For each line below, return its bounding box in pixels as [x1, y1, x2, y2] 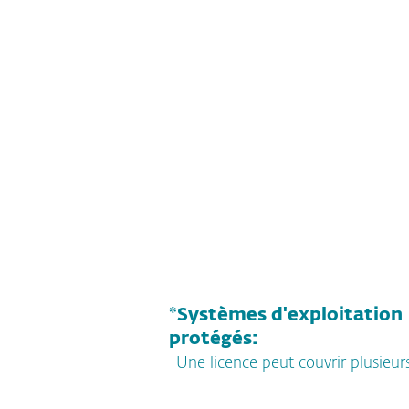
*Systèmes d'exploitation [168, 306, 403, 324]
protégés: [168, 330, 258, 348]
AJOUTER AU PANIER [183, 9, 314, 27]
